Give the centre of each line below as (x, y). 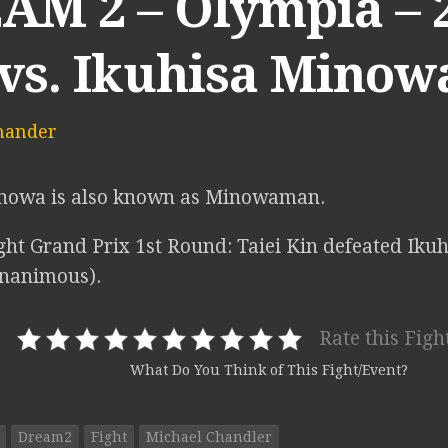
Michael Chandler (209, 437)
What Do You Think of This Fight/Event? (269, 370)
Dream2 (45, 437)
